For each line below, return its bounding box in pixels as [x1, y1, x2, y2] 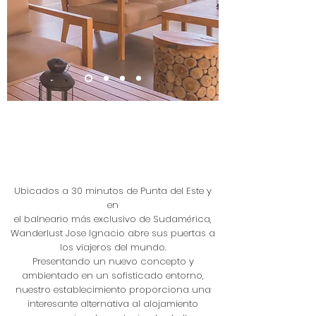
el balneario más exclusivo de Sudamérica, [14, 212, 212, 226]
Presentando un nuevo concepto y [32, 255, 194, 268]
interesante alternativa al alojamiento [28, 297, 198, 310]
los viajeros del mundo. [59, 241, 166, 254]
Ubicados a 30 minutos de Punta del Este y [14, 184, 212, 197]
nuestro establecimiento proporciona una [15, 283, 211, 296]
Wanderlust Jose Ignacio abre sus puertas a [11, 226, 215, 240]
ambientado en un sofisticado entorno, [22, 269, 204, 282]
